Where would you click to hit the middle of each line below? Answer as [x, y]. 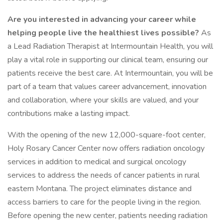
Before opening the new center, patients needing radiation [108, 216]
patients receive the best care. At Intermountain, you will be [110, 73]
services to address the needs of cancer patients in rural [104, 175]
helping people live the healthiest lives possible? [103, 33]
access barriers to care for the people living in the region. [104, 202]
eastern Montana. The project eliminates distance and [100, 189]
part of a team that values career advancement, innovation [107, 87]
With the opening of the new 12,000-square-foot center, [107, 135]
